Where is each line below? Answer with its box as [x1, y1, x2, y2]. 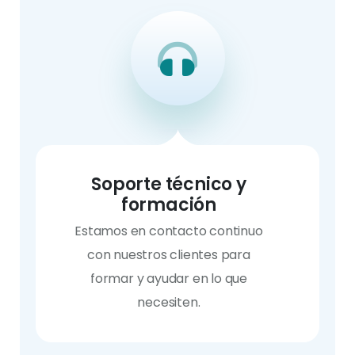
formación [120, 193, 217, 217]
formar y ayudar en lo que [90, 269, 247, 288]
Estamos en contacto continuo [74, 222, 263, 240]
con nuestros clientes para [87, 246, 250, 264]
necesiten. [137, 293, 200, 311]
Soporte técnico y [91, 172, 246, 197]
